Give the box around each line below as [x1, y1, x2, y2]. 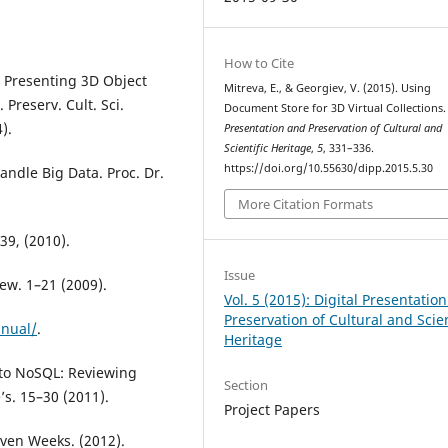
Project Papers [224, 399, 321, 419]
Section [224, 375, 269, 394]
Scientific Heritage [224, 141, 312, 156]
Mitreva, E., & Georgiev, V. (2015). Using [224, 81, 432, 96]
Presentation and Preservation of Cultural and [224, 121, 443, 136]
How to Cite [224, 54, 295, 73]
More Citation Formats [238, 194, 374, 213]
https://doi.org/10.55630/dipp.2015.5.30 [224, 161, 434, 176]
